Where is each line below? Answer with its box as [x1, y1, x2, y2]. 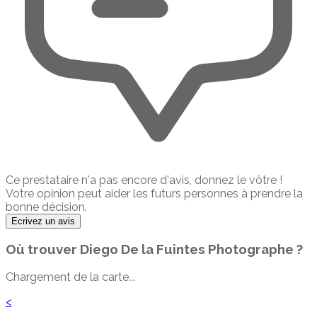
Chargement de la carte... [6, 270, 135, 284]
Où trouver [6, 241, 80, 258]
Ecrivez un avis [11, 215, 75, 226]
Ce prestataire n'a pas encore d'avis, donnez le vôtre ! [6, 173, 282, 187]
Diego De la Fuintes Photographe [80, 241, 294, 258]
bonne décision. [6, 200, 87, 214]
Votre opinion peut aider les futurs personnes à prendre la [6, 186, 303, 200]
